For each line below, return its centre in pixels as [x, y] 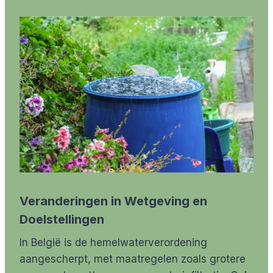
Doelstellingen [62, 220]
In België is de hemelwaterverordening [113, 243]
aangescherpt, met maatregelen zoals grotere [133, 259]
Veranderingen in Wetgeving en [113, 201]
